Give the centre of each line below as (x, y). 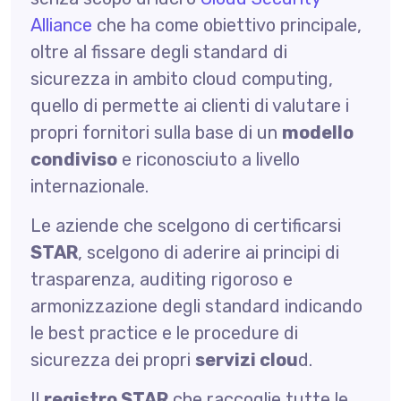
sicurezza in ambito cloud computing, (181, 78)
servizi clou (246, 359)
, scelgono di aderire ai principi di (208, 252)
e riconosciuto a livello (208, 159)
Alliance (61, 25)
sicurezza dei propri (112, 359)
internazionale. (89, 186)
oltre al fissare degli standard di (158, 51)
